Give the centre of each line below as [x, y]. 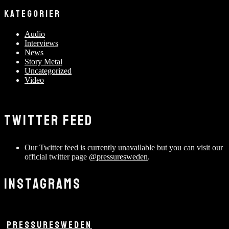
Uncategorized [48, 71]
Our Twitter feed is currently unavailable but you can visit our [124, 147]
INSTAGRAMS [43, 184]
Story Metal [43, 61]
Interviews [41, 43]
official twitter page [57, 156]
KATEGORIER [32, 14]
